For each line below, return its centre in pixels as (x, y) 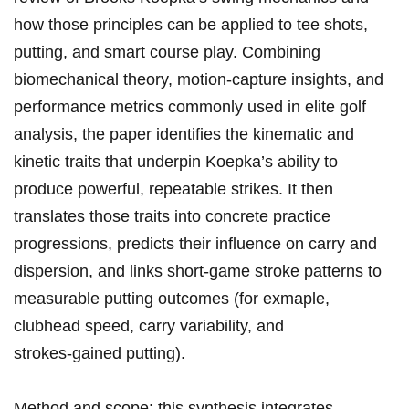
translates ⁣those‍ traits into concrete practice (172, 217)
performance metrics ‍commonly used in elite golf (190, 107)
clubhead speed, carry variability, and (149, 326)
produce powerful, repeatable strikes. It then (173, 189)
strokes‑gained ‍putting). (100, 354)
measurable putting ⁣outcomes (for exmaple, (172, 299)
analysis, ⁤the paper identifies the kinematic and (184, 135)
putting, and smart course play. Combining (167, 52)
